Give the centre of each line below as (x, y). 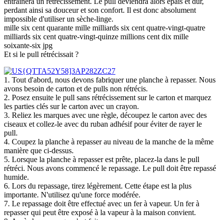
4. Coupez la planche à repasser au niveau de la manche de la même (109, 141)
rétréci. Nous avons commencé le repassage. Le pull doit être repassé (110, 168)
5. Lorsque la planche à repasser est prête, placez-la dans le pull (102, 159)
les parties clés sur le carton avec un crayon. (71, 106)
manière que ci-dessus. (39, 150)
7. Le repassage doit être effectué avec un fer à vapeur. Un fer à (102, 203)
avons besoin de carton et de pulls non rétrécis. (76, 88)
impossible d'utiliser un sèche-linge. (59, 19)
